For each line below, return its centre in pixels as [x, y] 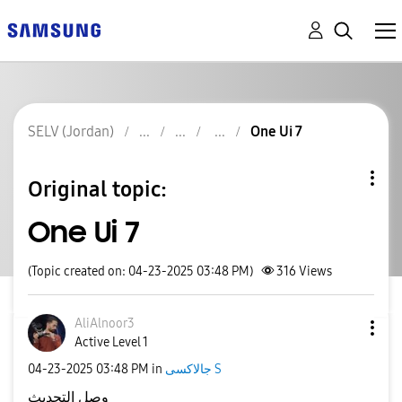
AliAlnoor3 [105, 323]
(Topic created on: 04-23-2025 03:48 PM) [140, 271]
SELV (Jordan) [71, 131]
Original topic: [97, 189]
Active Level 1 [111, 342]
